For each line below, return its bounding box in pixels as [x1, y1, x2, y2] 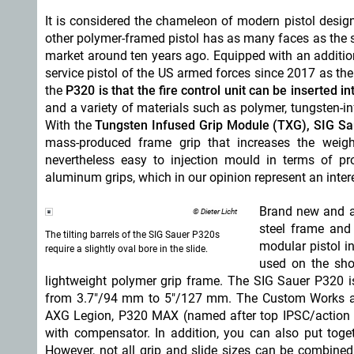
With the [45, 118, 96, 133]
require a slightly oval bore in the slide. [45, 243, 208, 254]
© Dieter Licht [193, 207, 237, 216]
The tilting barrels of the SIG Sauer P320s [45, 229, 220, 240]
